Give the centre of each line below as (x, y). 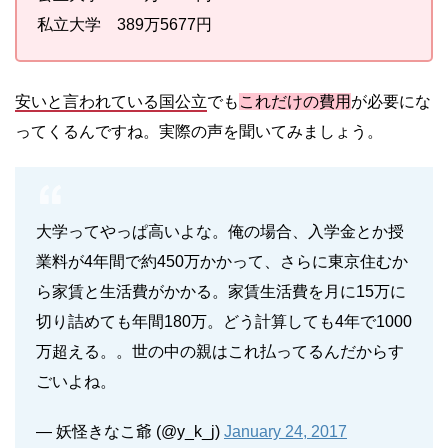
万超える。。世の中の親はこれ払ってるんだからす (220, 351)
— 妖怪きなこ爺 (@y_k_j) (130, 431)
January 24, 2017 (285, 431)
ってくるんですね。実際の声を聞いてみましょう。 (199, 131)
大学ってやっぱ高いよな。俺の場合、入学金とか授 (220, 231)
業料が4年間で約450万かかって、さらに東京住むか (222, 261)
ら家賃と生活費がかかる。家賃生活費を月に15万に (221, 291)
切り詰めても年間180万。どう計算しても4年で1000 (224, 321)
